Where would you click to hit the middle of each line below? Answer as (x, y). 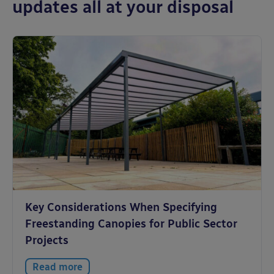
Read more (57, 267)
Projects (47, 240)
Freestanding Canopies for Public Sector (131, 224)
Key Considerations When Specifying (121, 207)
